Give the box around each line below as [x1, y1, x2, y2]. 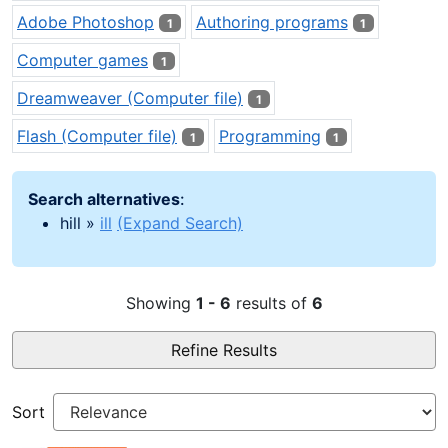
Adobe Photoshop [17, 11, 154, 32]
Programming [218, 125, 321, 146]
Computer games [17, 49, 148, 70]
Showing [125, 292, 196, 313]
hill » [60, 212, 100, 233]
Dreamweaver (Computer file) [17, 87, 243, 108]
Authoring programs [195, 11, 348, 32]
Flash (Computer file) [17, 125, 177, 146]
